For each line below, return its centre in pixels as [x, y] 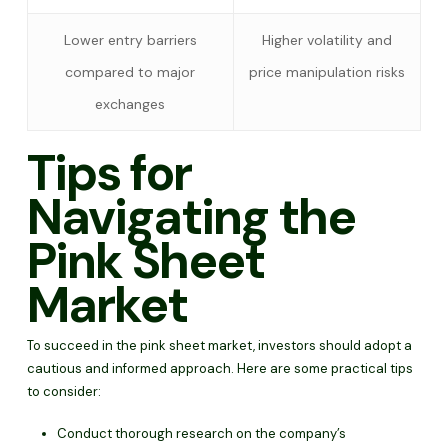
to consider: [63, 391]
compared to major [130, 71]
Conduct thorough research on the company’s [201, 433]
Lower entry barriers [130, 39]
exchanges [130, 103]
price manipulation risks [326, 71]
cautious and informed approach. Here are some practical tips [219, 368]
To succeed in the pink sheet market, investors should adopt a [219, 345]
